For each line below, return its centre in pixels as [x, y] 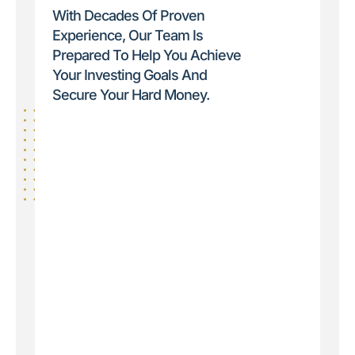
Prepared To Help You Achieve [147, 55]
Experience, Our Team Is [128, 36]
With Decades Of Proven [128, 16]
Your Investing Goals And [130, 75]
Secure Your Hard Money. [131, 95]
